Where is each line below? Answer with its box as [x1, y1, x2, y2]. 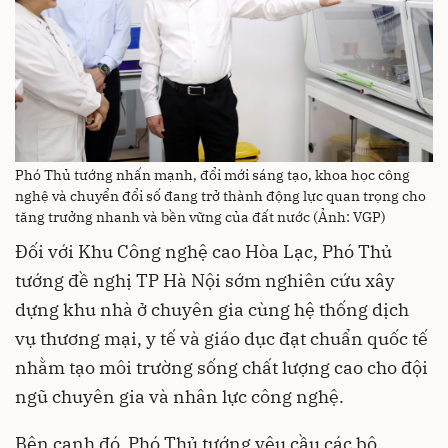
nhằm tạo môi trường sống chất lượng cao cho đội [15, 356, 428, 380]
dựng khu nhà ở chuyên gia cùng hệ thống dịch [15, 298, 409, 322]
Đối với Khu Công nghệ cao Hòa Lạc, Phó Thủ [15, 240, 392, 264]
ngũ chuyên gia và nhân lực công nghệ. [15, 385, 344, 409]
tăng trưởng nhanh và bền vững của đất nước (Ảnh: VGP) [15, 208, 386, 227]
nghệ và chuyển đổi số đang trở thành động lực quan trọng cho [15, 187, 426, 206]
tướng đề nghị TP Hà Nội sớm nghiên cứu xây [15, 269, 395, 293]
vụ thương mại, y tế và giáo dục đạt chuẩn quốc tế [15, 327, 428, 351]
